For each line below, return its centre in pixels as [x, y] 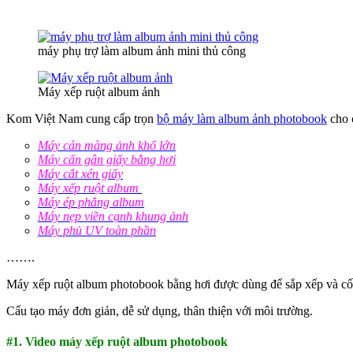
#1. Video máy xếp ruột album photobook [117, 342]
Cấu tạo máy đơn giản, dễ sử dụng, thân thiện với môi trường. [160, 311]
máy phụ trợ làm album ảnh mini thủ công [142, 51]
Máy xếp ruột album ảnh [99, 92]
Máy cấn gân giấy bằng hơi [107, 160]
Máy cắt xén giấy [80, 174]
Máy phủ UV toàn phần [97, 231]
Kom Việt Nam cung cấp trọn [82, 119]
